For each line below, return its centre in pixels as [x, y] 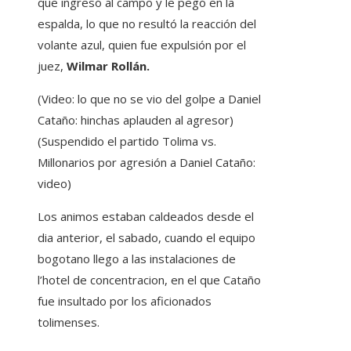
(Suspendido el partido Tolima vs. [127, 141]
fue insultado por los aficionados [125, 301]
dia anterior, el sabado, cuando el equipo [147, 238]
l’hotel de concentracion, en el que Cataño [149, 280]
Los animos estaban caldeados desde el [146, 217]
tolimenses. [69, 322]
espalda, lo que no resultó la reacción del [147, 24]
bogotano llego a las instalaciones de [137, 259]
